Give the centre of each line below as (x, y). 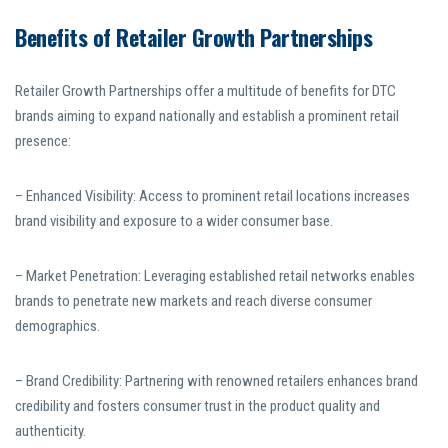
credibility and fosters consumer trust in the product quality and (197, 406)
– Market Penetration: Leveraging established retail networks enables (215, 276)
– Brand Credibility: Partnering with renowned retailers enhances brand (216, 381)
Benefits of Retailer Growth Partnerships (193, 37)
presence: (43, 141)
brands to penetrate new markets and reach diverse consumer (193, 301)
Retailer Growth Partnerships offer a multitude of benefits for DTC (205, 91)
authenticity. (50, 431)
